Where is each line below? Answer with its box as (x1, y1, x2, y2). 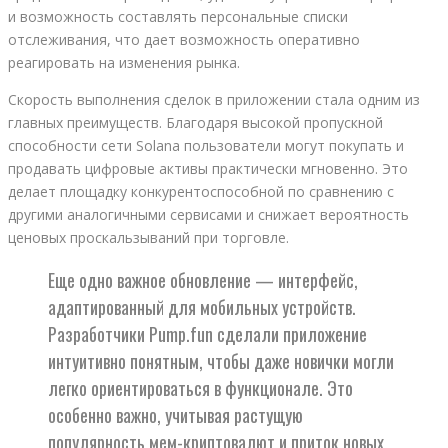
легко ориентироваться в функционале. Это (48, 375, 353, 402)
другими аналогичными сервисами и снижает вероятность (8, 205, 409, 225)
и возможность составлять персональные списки (8, 7, 348, 27)
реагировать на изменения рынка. (8, 53, 240, 73)
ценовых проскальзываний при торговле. (8, 228, 289, 248)
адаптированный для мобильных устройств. (48, 294, 356, 321)
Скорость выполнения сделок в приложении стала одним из (8, 90, 420, 110)
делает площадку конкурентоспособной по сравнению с (8, 182, 394, 202)
